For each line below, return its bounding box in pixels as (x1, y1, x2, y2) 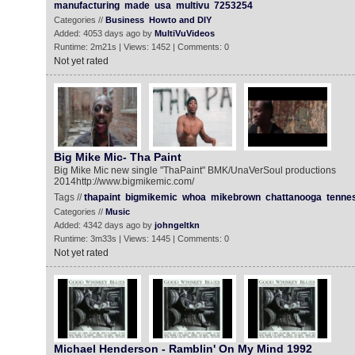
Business (105, 15, 144, 25)
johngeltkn (154, 220, 200, 230)
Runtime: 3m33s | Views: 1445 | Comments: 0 (53, 234, 229, 243)
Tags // (53, 192, 84, 203)
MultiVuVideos (154, 29, 215, 38)
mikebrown (210, 192, 261, 203)
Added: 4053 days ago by (53, 29, 155, 38)
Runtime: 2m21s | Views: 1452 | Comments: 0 (53, 42, 229, 52)
